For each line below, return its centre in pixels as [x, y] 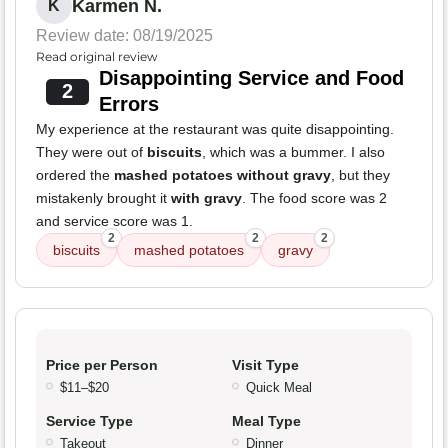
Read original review [97, 56]
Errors [128, 103]
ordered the [75, 174]
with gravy [206, 197]
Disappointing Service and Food [251, 77]
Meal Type [266, 420]
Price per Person [102, 364]
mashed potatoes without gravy [222, 174]
